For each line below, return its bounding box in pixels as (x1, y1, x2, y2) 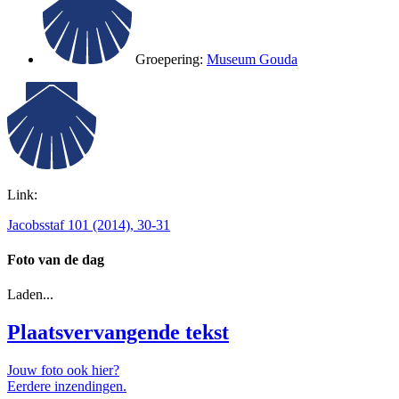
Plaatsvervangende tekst (7, 321, 229, 345)
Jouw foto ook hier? (7, 362, 119, 379)
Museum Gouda (207, 52, 297, 68)
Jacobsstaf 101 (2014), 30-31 (7, 216, 170, 232)
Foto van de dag (7, 252, 104, 268)
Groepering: (135, 52, 207, 68)
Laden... (7, 287, 53, 303)
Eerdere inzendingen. (7, 379, 126, 395)
